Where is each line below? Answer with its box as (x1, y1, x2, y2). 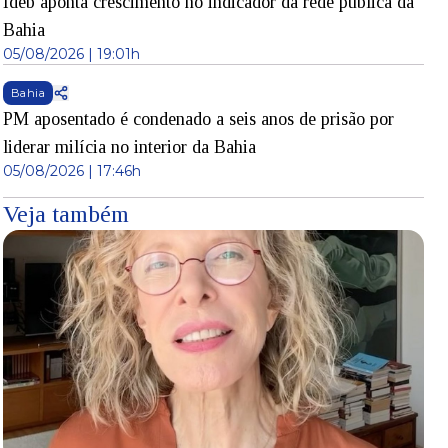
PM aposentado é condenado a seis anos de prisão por (2, 109, 394, 129)
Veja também (2, 201, 129, 227)
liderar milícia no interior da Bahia (2, 137, 256, 157)
